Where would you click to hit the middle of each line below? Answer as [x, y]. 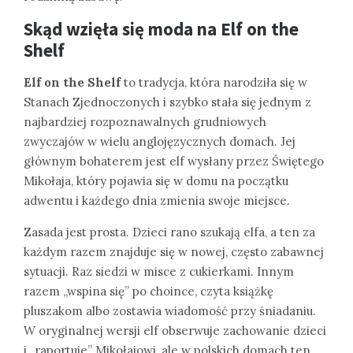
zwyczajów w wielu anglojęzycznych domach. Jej [160, 141]
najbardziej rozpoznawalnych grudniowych [145, 121]
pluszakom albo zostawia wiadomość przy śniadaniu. [170, 310]
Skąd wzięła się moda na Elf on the [161, 28]
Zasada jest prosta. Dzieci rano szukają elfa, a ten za [169, 232]
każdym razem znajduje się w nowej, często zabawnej [174, 251]
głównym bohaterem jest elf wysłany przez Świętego [174, 161]
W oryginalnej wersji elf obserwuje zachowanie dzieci [175, 330]
